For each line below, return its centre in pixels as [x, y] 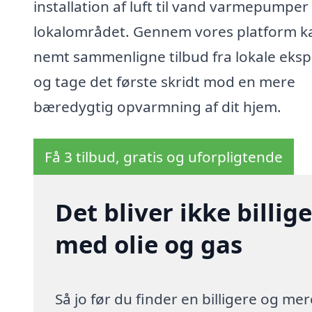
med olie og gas [149, 244]
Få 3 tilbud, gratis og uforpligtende [164, 157]
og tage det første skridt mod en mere [164, 82]
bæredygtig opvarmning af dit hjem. [157, 107]
